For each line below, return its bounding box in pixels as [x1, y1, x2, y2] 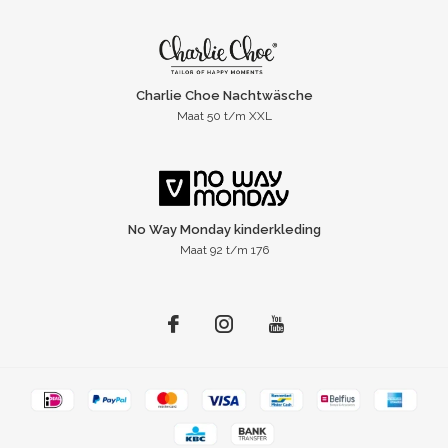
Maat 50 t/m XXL [176, 109, 272, 124]
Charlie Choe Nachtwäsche [135, 88, 313, 104]
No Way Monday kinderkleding [127, 222, 321, 238]
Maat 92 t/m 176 [179, 243, 269, 258]
